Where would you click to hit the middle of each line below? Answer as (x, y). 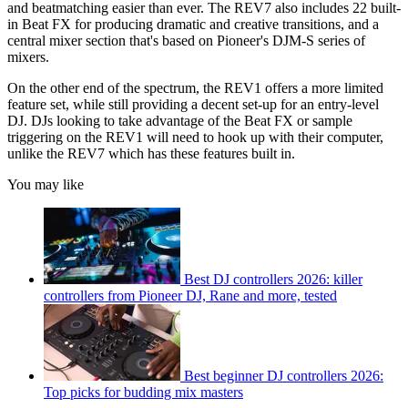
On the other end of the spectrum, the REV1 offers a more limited (195, 88)
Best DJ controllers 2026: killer (273, 280)
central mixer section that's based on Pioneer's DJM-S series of (186, 41)
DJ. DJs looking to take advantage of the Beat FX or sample (180, 121)
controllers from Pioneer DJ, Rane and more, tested (190, 296)
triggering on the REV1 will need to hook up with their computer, (195, 138)
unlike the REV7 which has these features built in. (153, 154)
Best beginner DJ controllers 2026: (284, 376)
